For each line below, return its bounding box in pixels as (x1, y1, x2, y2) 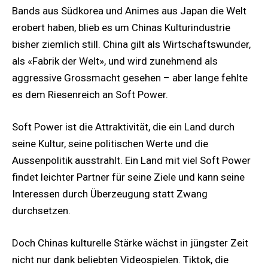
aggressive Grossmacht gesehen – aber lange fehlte (12, 71, 248, 84)
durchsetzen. (12, 204, 71, 217)
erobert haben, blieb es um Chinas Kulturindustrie (12, 21, 230, 33)
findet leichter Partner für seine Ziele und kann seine (12, 170, 245, 183)
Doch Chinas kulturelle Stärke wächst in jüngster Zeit (12, 237, 248, 249)
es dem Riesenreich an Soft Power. (12, 88, 168, 100)
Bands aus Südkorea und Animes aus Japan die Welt (12, 4, 246, 17)
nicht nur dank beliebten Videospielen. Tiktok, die (12, 254, 229, 266)
